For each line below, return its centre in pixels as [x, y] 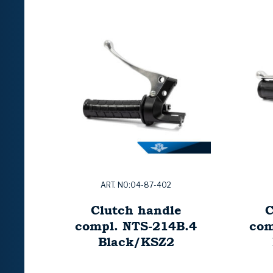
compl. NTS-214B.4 [136, 226]
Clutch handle [136, 210]
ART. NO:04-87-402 [136, 185]
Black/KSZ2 [136, 242]
